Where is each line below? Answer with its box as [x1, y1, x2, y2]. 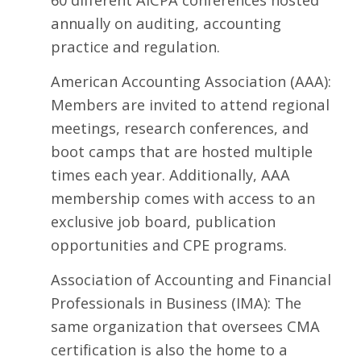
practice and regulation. [50, 36, 220, 57]
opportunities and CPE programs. [50, 234, 287, 255]
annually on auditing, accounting [50, 13, 281, 34]
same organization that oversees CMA [50, 316, 320, 337]
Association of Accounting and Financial [50, 269, 331, 290]
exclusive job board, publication [50, 211, 276, 232]
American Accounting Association [50, 71, 286, 92]
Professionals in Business [50, 293, 227, 313]
